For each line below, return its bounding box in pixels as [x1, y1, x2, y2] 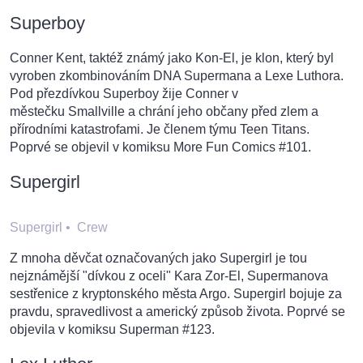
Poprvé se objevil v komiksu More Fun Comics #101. [10, 140, 311, 155]
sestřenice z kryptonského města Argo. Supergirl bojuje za [10, 287, 342, 301]
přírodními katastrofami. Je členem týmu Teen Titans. [10, 122, 310, 137]
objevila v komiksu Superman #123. [10, 322, 215, 337]
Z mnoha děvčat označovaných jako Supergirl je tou [10, 251, 307, 266]
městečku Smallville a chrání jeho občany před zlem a [10, 105, 318, 119]
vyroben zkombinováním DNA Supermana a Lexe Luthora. [10, 69, 344, 83]
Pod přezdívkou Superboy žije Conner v [10, 87, 238, 101]
